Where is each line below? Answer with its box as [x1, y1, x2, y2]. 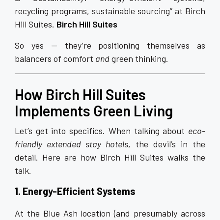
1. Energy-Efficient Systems [15, 185, 136, 197]
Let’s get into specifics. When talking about [15, 125, 188, 136]
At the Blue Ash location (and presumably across [15, 208, 205, 219]
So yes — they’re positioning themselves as [15, 40, 205, 51]
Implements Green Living [15, 102, 173, 119]
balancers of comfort [15, 53, 95, 64]
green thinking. [110, 53, 168, 64]
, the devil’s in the [128, 138, 205, 149]
